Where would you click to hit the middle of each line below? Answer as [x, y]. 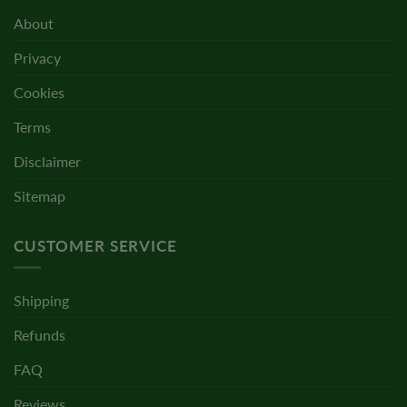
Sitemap [40, 195]
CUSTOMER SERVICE [95, 245]
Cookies [39, 92]
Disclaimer [47, 161]
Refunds [40, 335]
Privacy [37, 57]
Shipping [41, 301]
